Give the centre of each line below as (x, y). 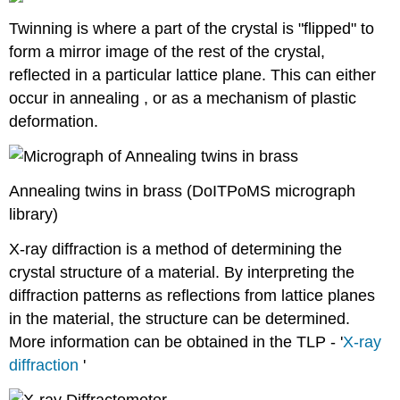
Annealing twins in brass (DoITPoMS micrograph (183, 191)
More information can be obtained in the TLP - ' (176, 342)
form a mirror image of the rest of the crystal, (167, 52)
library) (34, 214)
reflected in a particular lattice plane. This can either (193, 75)
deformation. (54, 122)
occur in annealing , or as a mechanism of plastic (183, 99)
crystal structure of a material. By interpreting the (182, 272)
